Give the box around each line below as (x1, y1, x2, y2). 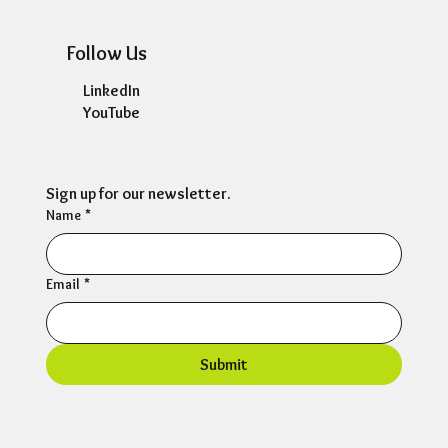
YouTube (82, 103, 140, 123)
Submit (199, 355, 248, 375)
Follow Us (67, 41, 148, 66)
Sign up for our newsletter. (45, 184, 231, 204)
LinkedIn (82, 81, 140, 101)
